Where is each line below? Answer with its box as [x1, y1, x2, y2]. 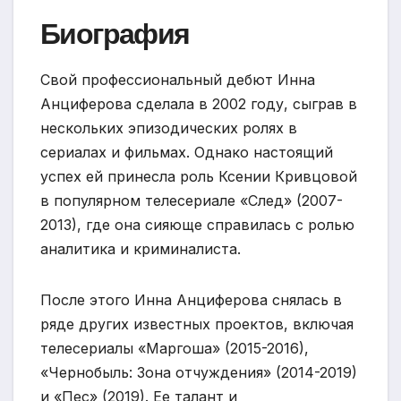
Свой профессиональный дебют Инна [40, 71, 315, 90]
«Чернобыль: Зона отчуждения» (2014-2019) [40, 363, 357, 382]
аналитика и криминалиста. [40, 240, 241, 259]
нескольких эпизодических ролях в [40, 119, 297, 138]
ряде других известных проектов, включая [40, 315, 354, 334]
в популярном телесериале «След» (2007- [40, 192, 343, 210]
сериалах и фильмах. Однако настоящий [40, 143, 333, 162]
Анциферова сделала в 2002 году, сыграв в [40, 95, 357, 114]
